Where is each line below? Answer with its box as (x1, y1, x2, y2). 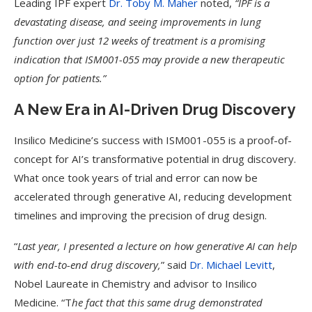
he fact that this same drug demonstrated (72, 295, 263, 309)
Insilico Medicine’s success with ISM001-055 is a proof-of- (14, 133, 292, 147)
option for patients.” (14, 71, 106, 85)
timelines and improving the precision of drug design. (14, 208, 267, 222)
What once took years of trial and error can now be (14, 171, 258, 185)
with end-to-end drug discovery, (14, 258, 161, 272)
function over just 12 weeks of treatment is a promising (14, 33, 265, 47)
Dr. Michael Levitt (189, 258, 272, 272)
